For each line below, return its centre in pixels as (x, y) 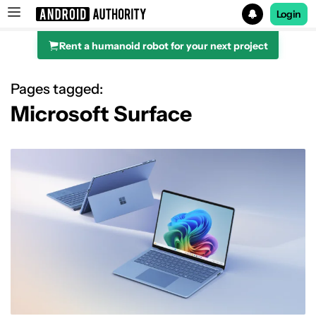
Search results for (80, 52)
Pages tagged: (57, 89)
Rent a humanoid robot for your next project (164, 46)
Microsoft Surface (101, 114)
